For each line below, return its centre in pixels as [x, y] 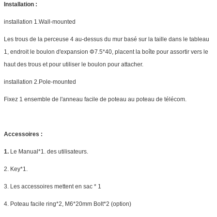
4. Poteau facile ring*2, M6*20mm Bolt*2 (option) [68, 204]
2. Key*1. [16, 169]
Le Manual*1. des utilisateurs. [49, 151]
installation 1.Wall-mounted [40, 22]
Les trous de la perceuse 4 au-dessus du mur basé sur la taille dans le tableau [107, 39]
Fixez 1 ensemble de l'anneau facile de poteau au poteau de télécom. [95, 99]
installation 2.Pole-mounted [40, 82]
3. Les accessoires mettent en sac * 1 [53, 186]
